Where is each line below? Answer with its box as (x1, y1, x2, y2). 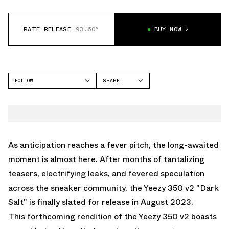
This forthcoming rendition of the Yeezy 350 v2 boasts (8, 210, 217, 222)
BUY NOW (154, 25, 182, 34)
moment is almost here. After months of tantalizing (8, 153, 204, 165)
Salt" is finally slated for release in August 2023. (8, 196, 193, 208)
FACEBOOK (103, 91, 128, 100)
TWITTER (103, 105, 126, 113)
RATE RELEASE (23, 25, 72, 34)
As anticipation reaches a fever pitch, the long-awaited (8, 139, 219, 151)
